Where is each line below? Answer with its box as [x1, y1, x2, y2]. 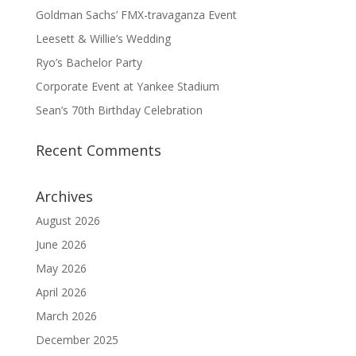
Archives [35, 186, 93, 206]
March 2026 [35, 308, 97, 323]
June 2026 [35, 236, 87, 252]
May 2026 [35, 260, 87, 276]
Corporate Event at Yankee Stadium [35, 78, 219, 94]
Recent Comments [35, 140, 161, 160]
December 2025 [35, 331, 118, 347]
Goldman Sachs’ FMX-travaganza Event [35, 6, 237, 22]
